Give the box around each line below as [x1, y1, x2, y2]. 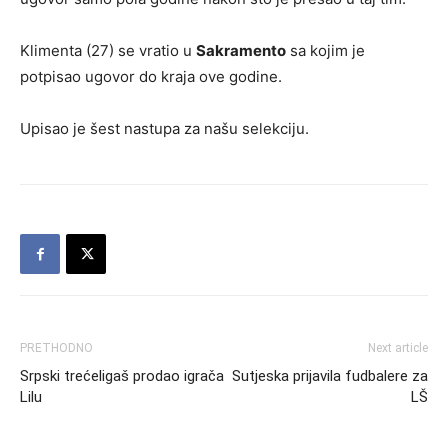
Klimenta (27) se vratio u [20, 41, 196, 60]
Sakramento [196, 41, 286, 60]
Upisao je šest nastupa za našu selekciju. [20, 119, 309, 138]
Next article [368, 341, 428, 355]
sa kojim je [286, 41, 365, 60]
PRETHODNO [20, 341, 93, 355]
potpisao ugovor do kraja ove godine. [20, 67, 282, 86]
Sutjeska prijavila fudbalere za [232, 367, 428, 385]
